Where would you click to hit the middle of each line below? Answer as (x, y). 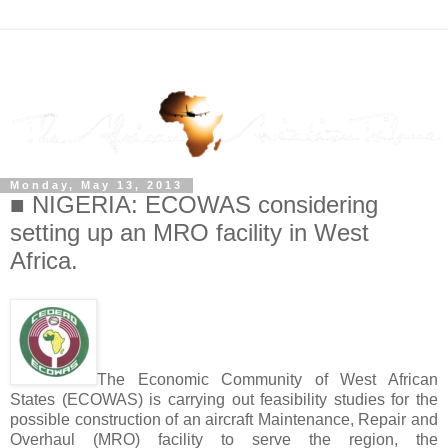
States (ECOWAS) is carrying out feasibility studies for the (224, 400)
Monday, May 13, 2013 (96, 185)
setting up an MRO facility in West (189, 233)
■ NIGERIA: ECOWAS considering (194, 205)
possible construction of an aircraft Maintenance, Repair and (224, 420)
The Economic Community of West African (267, 380)
